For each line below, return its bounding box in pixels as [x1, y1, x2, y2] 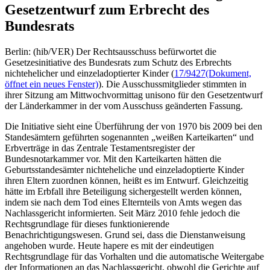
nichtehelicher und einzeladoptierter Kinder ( [5, 67, 174, 78]
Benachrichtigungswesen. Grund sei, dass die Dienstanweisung [5, 229, 245, 240]
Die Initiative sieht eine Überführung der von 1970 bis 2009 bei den [5, 121, 262, 131]
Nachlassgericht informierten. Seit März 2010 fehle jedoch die [5, 207, 240, 218]
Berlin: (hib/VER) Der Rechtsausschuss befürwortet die [5, 46, 216, 57]
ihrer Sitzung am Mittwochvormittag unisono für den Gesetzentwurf [5, 89, 263, 100]
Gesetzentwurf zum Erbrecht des [5, 1, 209, 17]
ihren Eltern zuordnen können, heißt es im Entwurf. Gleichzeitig [5, 175, 248, 186]
